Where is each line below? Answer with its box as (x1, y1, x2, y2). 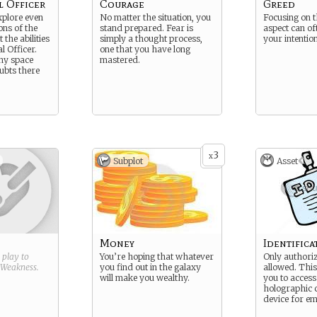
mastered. (100, 54, 140, 65)
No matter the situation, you (100, 12, 211, 23)
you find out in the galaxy (100, 262, 201, 272)
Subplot (113, 156, 143, 166)
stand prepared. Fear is (100, 23, 193, 33)
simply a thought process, (100, 33, 202, 44)
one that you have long (100, 44, 190, 54)
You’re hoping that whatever (100, 251, 214, 262)
